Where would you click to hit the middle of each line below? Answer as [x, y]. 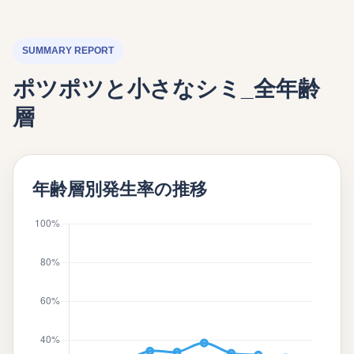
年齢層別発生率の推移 [120, 189]
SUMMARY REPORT [68, 51]
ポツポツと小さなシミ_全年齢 [166, 89]
